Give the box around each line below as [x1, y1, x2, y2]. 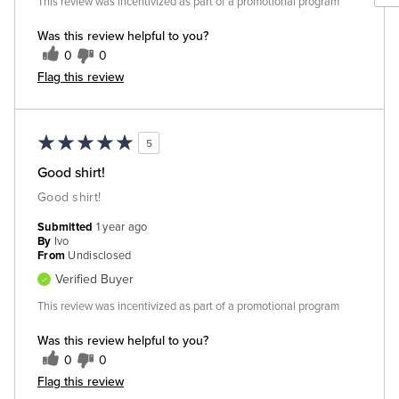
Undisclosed [68, 248, 132, 264]
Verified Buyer [55, 272, 134, 288]
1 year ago [95, 220, 148, 235]
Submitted [37, 220, 96, 235]
